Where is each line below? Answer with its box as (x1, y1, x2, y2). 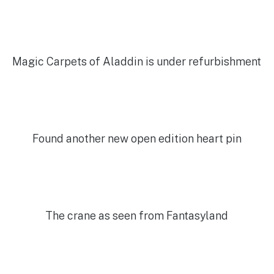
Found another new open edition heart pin (32, 131, 242, 145)
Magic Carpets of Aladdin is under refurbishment (12, 54, 262, 68)
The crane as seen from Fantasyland (45, 209, 229, 222)
